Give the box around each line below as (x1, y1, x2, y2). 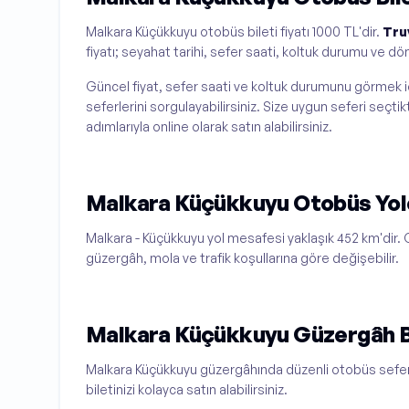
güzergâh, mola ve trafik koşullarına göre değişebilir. (86, 249, 399, 266)
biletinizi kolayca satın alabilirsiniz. (86, 381, 288, 397)
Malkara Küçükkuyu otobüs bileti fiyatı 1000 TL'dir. (86, 23, 383, 39)
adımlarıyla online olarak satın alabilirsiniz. (86, 118, 332, 134)
